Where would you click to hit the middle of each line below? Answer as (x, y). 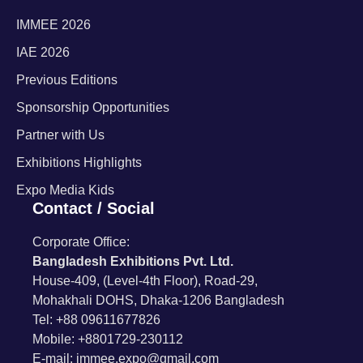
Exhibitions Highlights (79, 163)
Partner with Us (60, 135)
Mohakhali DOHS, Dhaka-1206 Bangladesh (158, 301)
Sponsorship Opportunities (93, 108)
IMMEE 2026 (53, 25)
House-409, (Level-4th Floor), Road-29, (145, 281)
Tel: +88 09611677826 (96, 320)
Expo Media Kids (65, 190)
